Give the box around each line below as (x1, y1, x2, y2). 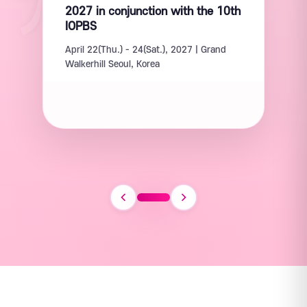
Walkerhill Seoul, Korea (65, 59, 160, 69)
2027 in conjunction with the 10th (65, 5, 241, 18)
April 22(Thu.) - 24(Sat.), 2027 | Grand (65, 45, 227, 55)
